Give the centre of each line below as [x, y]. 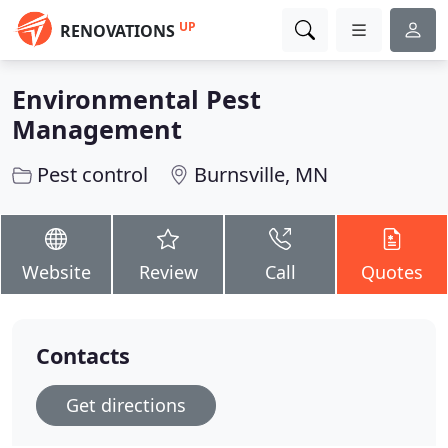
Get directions [126, 405]
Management [97, 129]
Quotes [392, 272]
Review [168, 272]
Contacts [83, 355]
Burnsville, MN [261, 174]
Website [56, 272]
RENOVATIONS [117, 31]
